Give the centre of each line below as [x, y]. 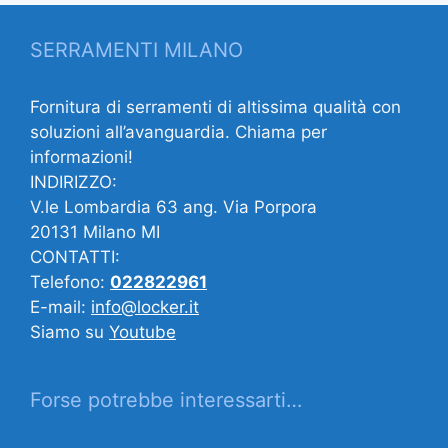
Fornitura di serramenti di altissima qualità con [215, 106]
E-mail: [60, 306]
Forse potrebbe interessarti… [166, 399]
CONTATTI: [75, 256]
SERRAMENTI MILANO [136, 49]
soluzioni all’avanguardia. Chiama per [178, 131]
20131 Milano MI [95, 231]
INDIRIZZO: [73, 181]
